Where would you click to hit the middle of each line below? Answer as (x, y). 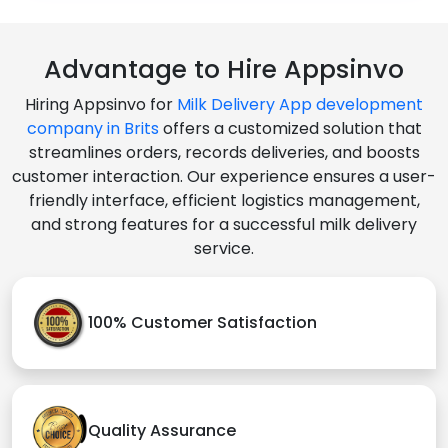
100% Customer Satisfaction (202, 323)
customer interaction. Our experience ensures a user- (224, 176)
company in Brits (92, 128)
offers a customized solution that (290, 128)
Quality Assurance (162, 431)
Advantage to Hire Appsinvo (224, 69)
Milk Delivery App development (300, 104)
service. (224, 248)
